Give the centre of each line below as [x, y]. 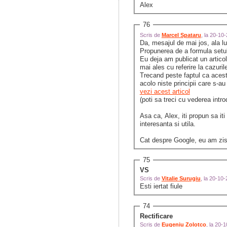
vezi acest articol [165, 92]
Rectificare [156, 216]
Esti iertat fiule [161, 186]
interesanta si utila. [168, 124]
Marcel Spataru [181, 35]
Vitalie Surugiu [181, 179]
